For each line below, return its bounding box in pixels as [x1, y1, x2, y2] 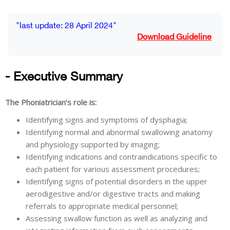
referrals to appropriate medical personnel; [26, 201, 178, 211]
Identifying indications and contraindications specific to [26, 151, 217, 162]
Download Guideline [137, 33, 212, 43]
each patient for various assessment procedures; [26, 164, 200, 174]
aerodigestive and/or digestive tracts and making [26, 188, 200, 199]
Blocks [7, 13, 54, 32]
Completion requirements [15, 13, 106, 24]
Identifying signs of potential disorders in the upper [26, 176, 207, 186]
